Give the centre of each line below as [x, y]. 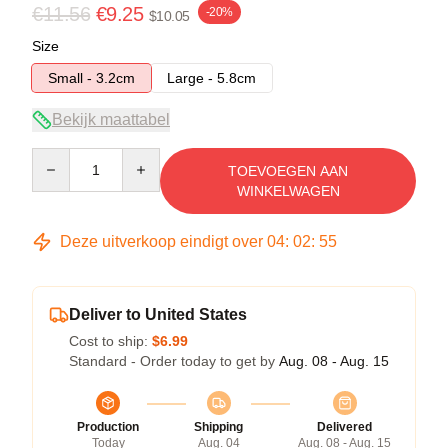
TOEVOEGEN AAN [288, 170]
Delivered [344, 426]
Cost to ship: [110, 340]
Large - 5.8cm [211, 77]
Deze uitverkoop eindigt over [161, 241]
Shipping [218, 426]
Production [108, 426]
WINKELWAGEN [288, 190]
